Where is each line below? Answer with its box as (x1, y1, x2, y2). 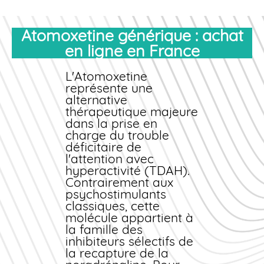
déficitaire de (65, 139, 142, 155)
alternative (65, 92, 128, 108)
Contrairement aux (65, 174, 174, 190)
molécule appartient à (65, 210, 194, 226)
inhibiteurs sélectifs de (65, 233, 194, 249)
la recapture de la (65, 245, 169, 261)
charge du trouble (65, 127, 170, 143)
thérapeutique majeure (65, 104, 199, 120)
